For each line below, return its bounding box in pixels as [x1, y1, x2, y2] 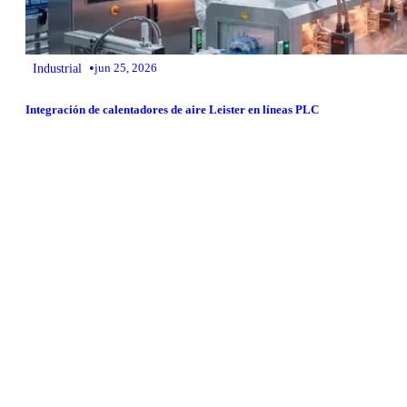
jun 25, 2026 [94, 61, 157, 75]
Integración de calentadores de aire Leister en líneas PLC [25, 102, 319, 116]
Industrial [33, 61, 82, 76]
